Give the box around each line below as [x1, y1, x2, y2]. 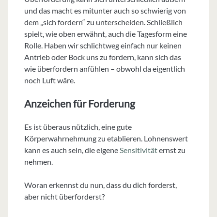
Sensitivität [119, 145, 157, 155]
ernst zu [157, 145, 186, 155]
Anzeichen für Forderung [24, 97, 135, 110]
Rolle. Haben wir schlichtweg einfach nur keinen [24, 41, 182, 50]
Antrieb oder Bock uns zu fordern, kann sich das [24, 52, 181, 62]
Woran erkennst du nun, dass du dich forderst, [24, 180, 177, 190]
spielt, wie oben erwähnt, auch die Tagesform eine [24, 29, 187, 39]
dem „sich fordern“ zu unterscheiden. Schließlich [24, 17, 183, 27]
